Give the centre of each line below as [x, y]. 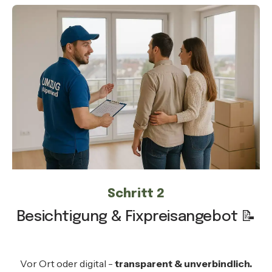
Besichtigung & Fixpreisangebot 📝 [136, 217]
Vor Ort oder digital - [67, 264]
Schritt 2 [136, 194]
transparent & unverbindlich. [183, 264]
